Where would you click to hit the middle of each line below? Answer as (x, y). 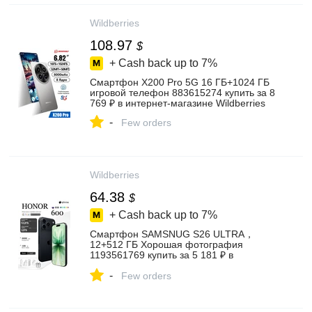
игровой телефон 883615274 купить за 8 (182, 93)
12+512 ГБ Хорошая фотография (166, 244)
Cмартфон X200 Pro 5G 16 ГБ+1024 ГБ (180, 82)
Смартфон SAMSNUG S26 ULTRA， (172, 234)
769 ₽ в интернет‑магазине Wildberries (178, 103)
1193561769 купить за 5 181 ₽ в (162, 255)
